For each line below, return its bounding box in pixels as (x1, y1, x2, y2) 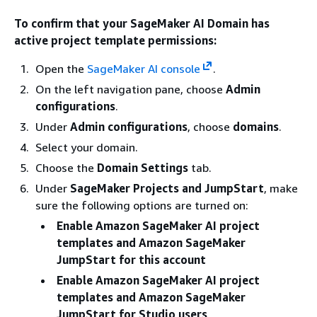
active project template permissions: (14, 33, 217, 47)
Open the (35, 61, 87, 76)
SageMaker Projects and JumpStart (70, 180, 264, 195)
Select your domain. (35, 139, 138, 154)
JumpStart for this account (57, 252, 206, 267)
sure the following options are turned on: (35, 197, 248, 212)
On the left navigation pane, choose (35, 81, 226, 96)
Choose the (35, 160, 97, 175)
